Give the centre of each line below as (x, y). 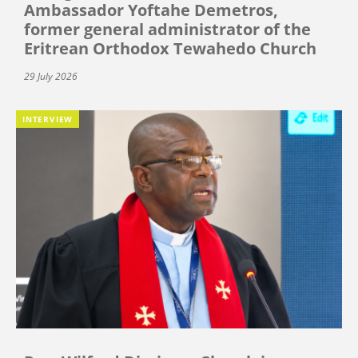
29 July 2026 (51, 76)
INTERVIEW (48, 119)
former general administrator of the (167, 29)
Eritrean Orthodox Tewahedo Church (170, 48)
